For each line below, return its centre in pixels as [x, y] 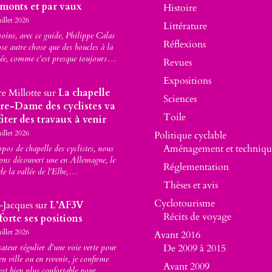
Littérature [185, 26]
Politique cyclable [190, 136]
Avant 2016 [177, 235]
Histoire [180, 8]
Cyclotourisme [184, 204]
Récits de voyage [197, 217]
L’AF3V [66, 206]
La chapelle [84, 93]
